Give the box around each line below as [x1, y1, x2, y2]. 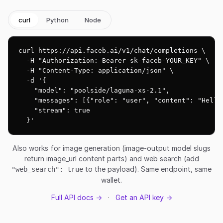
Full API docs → [51, 193, 102, 202]
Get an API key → [115, 193, 172, 202]
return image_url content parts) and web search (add [24, 154, 199, 163]
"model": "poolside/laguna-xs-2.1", [18, 87, 170, 94]
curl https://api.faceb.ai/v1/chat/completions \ [18, 47, 206, 54]
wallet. [101, 176, 122, 184]
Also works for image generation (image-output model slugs [12, 144, 211, 152]
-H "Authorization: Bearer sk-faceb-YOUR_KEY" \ [18, 57, 210, 64]
